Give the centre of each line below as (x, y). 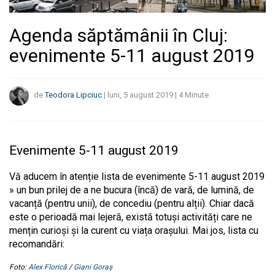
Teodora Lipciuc (73, 95)
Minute (197, 95)
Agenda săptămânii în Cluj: (118, 35)
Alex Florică (48, 267)
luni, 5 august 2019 (140, 95)
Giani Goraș (93, 267)
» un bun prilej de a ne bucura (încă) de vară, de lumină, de (132, 190)
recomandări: (37, 244)
